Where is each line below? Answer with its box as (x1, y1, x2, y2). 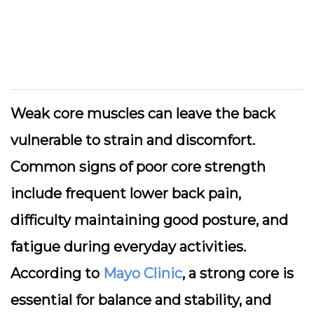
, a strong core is (182, 265, 294, 282)
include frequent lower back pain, (11, 185, 241, 202)
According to (11, 265, 103, 282)
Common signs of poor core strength (11, 158, 266, 175)
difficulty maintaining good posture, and (11, 212, 288, 228)
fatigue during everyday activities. (11, 238, 246, 255)
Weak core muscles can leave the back (11, 105, 275, 122)
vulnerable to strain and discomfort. (11, 132, 255, 149)
